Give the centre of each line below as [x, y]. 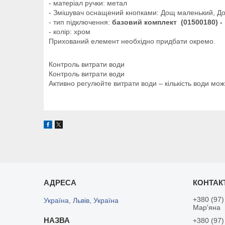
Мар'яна [207, 207]
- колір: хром [70, 31]
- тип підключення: [80, 22]
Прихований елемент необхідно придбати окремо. [132, 41]
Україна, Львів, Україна [81, 200]
